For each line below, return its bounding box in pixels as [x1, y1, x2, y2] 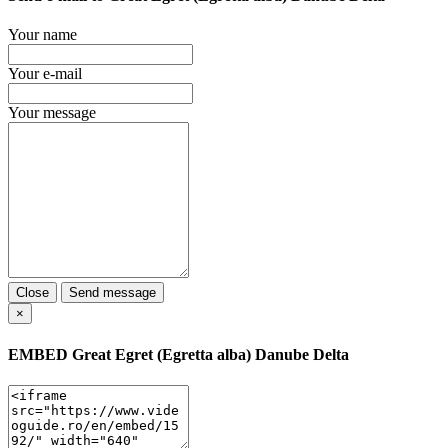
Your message [8, 104, 96, 122]
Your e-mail [8, 65, 82, 83]
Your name [8, 26, 77, 44]
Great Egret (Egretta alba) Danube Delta [72, 345, 349, 363]
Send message [69, 285, 156, 301]
